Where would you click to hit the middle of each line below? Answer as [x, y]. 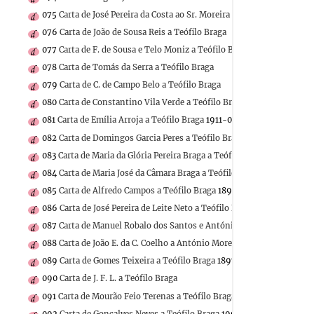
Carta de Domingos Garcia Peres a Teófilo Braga [152, 138]
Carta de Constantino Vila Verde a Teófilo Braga [152, 103]
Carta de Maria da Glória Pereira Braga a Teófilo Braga [162, 155]
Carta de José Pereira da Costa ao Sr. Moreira [144, 14]
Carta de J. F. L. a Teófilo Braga [118, 279]
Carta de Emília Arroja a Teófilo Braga [131, 120]
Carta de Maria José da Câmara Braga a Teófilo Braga [160, 173]
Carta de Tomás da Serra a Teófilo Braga [136, 68]
